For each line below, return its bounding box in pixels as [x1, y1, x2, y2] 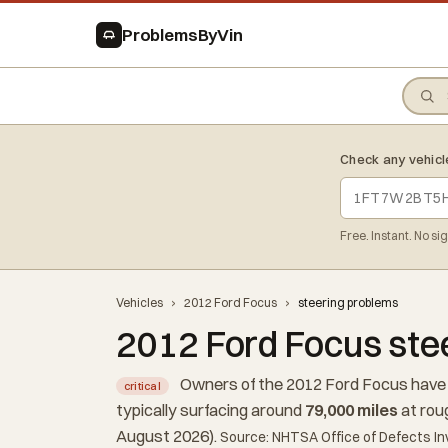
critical [124, 379, 161, 393]
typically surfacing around [116, 400, 305, 420]
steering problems [298, 295, 398, 310]
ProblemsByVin [122, 24, 243, 45]
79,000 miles [305, 400, 398, 420]
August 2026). [116, 426, 220, 446]
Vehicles [116, 295, 163, 310]
